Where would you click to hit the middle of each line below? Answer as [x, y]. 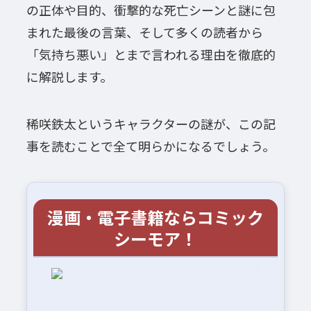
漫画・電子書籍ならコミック [155, 217]
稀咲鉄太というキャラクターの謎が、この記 [151, 124]
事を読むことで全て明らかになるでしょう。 [150, 146]
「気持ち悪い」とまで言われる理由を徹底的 [151, 54]
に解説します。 [69, 77]
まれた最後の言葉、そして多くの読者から [144, 32]
